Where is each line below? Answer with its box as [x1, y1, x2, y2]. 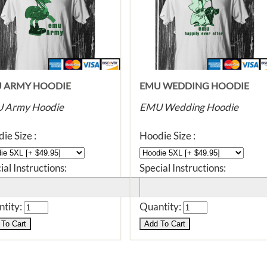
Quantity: [139, 200, 183, 213]
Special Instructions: [139, 162, 226, 174]
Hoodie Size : [139, 129, 195, 142]
